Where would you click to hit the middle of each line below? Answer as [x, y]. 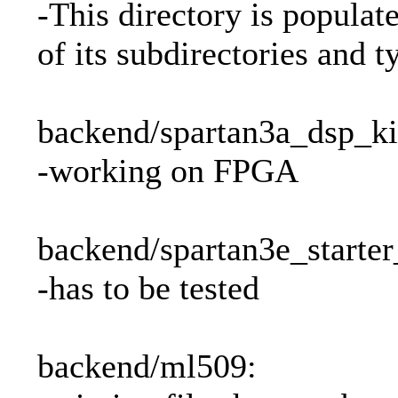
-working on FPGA [168, 171]
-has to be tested [148, 288]
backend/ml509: [147, 366]
